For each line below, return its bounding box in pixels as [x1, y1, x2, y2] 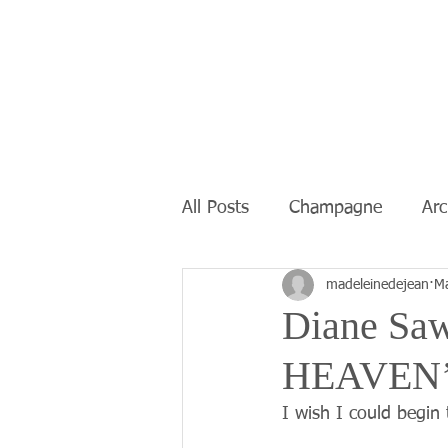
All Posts [182, 198, 249, 217]
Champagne [289, 198, 382, 217]
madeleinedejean [326, 277, 429, 292]
